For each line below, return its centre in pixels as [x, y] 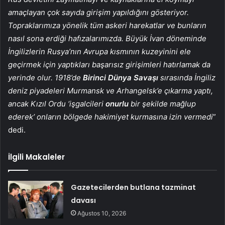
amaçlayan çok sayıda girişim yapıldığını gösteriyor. [98, 13]
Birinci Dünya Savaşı [122, 78]
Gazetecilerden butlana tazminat [134, 188]
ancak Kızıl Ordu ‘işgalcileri [57, 104]
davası [84, 201]
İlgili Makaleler [36, 157]
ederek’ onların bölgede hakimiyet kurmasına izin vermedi [110, 117]
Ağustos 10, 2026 [102, 213]
